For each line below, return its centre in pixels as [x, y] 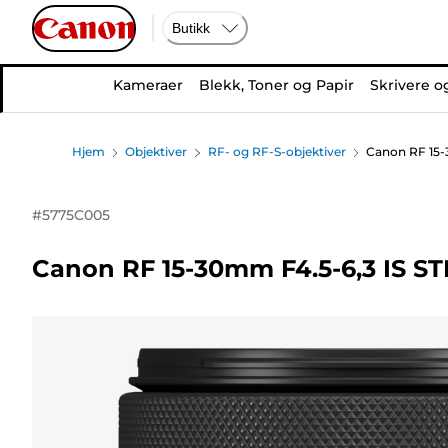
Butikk [191, 27]
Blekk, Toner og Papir [276, 85]
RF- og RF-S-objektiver [276, 151]
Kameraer [148, 85]
